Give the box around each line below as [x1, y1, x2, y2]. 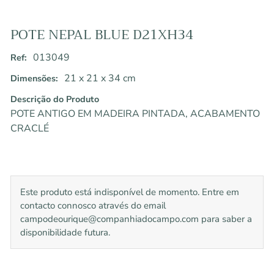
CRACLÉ [10, 122, 49, 136]
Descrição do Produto [10, 93, 99, 106]
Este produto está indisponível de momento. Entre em [20, 186, 239, 199]
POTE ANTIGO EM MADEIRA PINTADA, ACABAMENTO [10, 107, 260, 121]
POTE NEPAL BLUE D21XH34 [10, 23, 193, 46]
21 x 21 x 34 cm [64, 72, 136, 86]
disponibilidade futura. [20, 226, 110, 239]
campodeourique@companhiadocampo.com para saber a [20, 213, 252, 226]
